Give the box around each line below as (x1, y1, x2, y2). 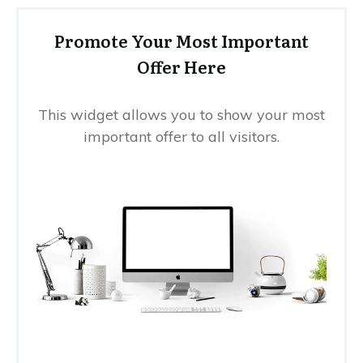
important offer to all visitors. (83, 126, 280, 146)
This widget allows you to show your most (38, 105, 325, 124)
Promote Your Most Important (54, 28, 309, 53)
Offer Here (137, 53, 226, 79)
